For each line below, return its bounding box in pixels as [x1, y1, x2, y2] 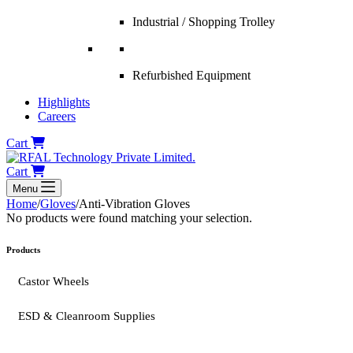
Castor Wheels [18, 275, 89, 288]
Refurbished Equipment [132, 69, 251, 83]
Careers [38, 110, 76, 124]
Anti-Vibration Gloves [79, 197, 190, 211]
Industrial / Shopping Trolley [132, 15, 275, 29]
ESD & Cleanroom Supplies [18, 310, 155, 322]
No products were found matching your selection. [6, 211, 252, 225]
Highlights [38, 95, 90, 110]
